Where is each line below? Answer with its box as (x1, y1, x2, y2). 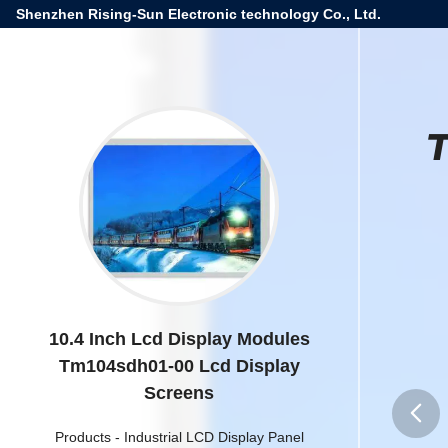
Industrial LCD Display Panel (123, 429, 304, 445)
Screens (144, 383, 214, 403)
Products (54, 429, 111, 445)
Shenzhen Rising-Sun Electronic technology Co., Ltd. (16, 6, 381, 22)
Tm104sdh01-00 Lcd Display (58, 356, 300, 376)
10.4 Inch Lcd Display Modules (48, 329, 310, 349)
